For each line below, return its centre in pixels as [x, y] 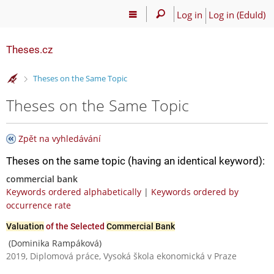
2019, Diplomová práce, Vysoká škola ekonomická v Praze [121, 256]
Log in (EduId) [237, 14]
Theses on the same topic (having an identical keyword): [135, 161]
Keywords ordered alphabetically [74, 191]
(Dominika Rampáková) [54, 243]
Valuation [25, 226]
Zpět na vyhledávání [60, 138]
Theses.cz [29, 50]
